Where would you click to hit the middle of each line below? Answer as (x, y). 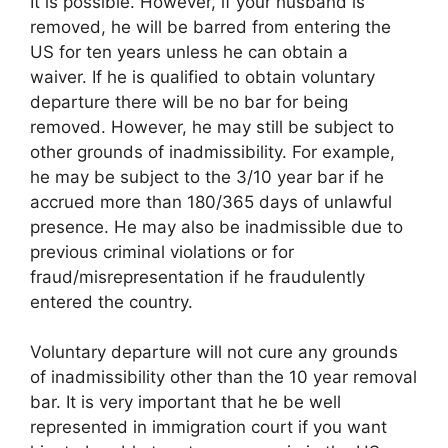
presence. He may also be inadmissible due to (216, 226)
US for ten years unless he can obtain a (189, 51)
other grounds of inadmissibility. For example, (212, 151)
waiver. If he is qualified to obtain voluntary (202, 76)
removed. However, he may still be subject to (212, 126)
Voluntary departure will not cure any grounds (214, 352)
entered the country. (111, 301)
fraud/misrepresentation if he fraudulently (197, 276)
